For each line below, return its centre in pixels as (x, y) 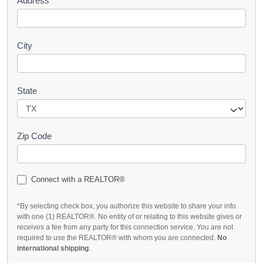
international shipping (53, 249)
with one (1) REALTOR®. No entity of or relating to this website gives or (129, 217)
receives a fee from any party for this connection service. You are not (125, 227)
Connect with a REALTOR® (77, 179)
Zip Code (34, 136)
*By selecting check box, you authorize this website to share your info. (127, 206)
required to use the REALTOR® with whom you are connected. (117, 238)
